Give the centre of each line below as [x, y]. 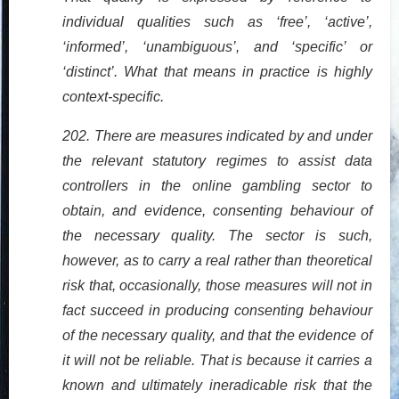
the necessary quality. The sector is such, [217, 235]
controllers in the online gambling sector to [217, 185]
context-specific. [113, 96]
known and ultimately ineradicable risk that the [217, 385]
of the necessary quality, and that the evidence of [217, 335]
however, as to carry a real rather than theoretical [217, 260]
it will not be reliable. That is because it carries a [217, 360]
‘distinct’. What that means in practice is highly [217, 71]
